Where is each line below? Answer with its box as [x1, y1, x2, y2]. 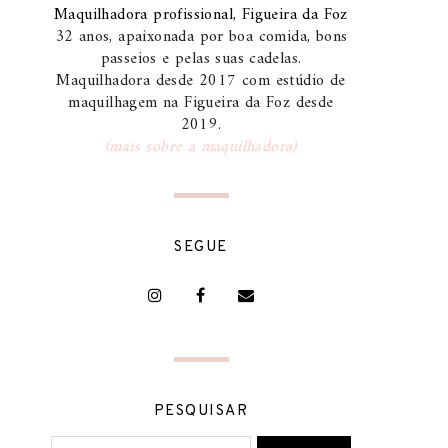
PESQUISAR [153, 402, 249, 421]
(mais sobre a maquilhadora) [105, 133, 297, 161]
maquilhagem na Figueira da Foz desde [68, 89, 334, 117]
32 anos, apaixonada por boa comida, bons [54, 23, 348, 51]
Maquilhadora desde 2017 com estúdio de [56, 67, 346, 95]
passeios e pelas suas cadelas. [100, 45, 302, 73]
